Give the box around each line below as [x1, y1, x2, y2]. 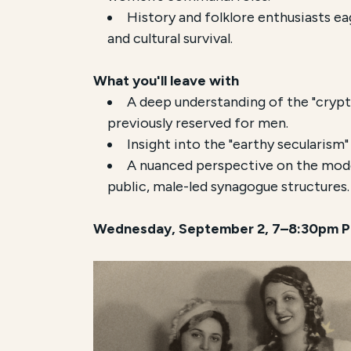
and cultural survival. [107, 29, 233, 47]
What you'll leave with [93, 71, 240, 89]
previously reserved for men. [107, 114, 289, 132]
